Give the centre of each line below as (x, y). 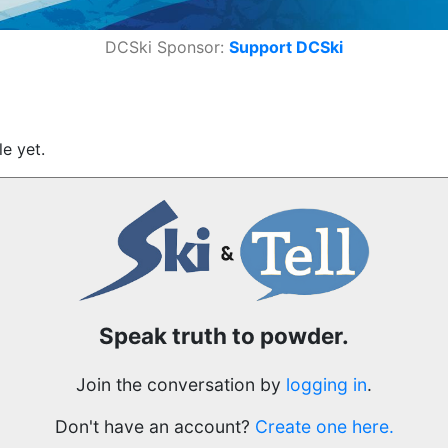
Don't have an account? (154, 427)
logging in (326, 385)
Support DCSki (286, 46)
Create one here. (324, 427)
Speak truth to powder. (224, 336)
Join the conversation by (181, 385)
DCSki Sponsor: (164, 46)
